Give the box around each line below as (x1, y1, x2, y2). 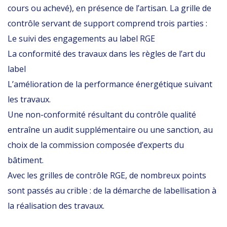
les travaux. (8, 94, 51, 105)
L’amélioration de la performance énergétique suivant (8, 79, 212, 90)
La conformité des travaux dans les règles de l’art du (8, 48, 205, 59)
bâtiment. (8, 155, 44, 166)
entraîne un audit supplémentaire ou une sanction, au (8, 124, 213, 135)
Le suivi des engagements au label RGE (8, 33, 155, 44)
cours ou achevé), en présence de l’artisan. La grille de (8, 3, 211, 14)
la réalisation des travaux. (8, 200, 104, 211)
